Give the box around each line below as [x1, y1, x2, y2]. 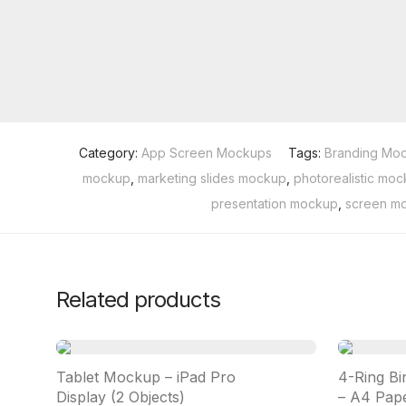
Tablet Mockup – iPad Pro [56, 368, 236, 386]
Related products [56, 286, 220, 313]
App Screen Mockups [141, 145, 272, 160]
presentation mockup [210, 196, 338, 211]
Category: [79, 145, 141, 160]
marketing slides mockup [138, 170, 286, 186]
